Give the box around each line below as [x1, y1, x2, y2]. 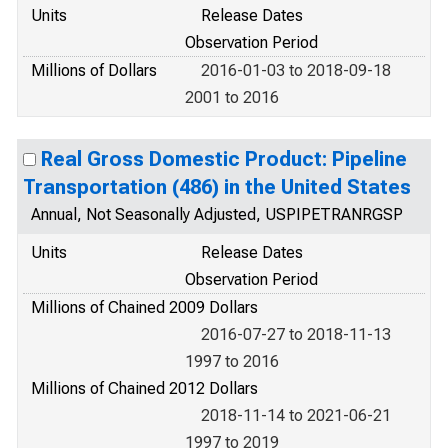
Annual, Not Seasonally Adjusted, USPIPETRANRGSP [31, 205, 403, 224]
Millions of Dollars [31, 61, 157, 80]
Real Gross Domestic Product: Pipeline [41, 147, 407, 171]
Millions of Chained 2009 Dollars [31, 298, 258, 317]
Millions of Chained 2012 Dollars [31, 379, 258, 398]
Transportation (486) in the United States [23, 175, 411, 199]
